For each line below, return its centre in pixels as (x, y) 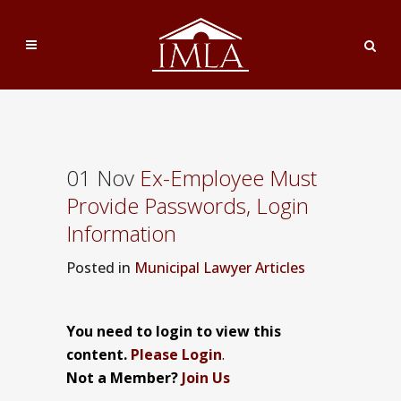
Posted (92, 268)
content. (98, 354)
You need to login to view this (174, 331)
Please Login (176, 354)
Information (121, 233)
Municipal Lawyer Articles (220, 268)
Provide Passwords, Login (188, 205)
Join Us (206, 378)
